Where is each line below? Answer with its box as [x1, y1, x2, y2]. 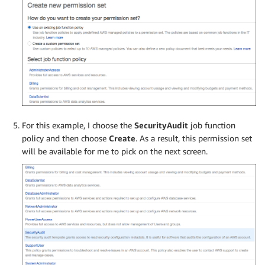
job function [188, 119, 235, 130]
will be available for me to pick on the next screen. [22, 146, 208, 156]
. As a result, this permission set [135, 132, 252, 143]
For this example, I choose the [22, 119, 134, 130]
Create [109, 132, 135, 143]
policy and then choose [22, 132, 109, 143]
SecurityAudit [134, 119, 188, 130]
